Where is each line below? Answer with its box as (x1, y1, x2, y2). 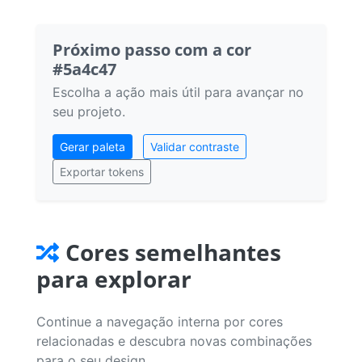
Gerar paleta (60, 139, 125, 154)
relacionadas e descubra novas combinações (36, 332, 312, 349)
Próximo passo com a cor (53, 38, 251, 61)
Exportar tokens (60, 164, 144, 179)
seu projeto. (53, 103, 125, 120)
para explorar (36, 263, 192, 294)
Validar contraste (150, 139, 239, 154)
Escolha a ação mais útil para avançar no (53, 83, 304, 100)
